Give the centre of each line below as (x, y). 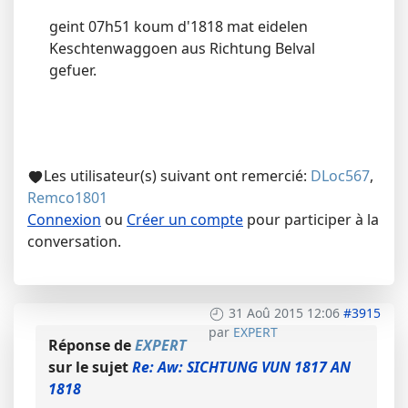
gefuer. (73, 70)
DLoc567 (340, 175)
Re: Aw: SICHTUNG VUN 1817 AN (241, 367)
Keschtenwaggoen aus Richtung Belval (182, 48)
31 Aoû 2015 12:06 (284, 312)
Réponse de (92, 345)
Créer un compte (185, 219)
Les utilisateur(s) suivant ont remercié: (177, 175)
